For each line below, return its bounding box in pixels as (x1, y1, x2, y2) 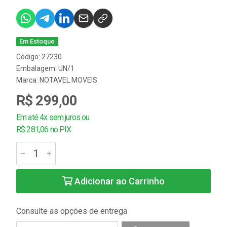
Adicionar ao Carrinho (72, 176, 165, 186)
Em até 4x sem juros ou (16, 112, 90, 122)
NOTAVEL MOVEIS (40, 76, 97, 84)
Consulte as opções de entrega (16, 206, 127, 216)
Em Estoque (19, 37, 55, 45)
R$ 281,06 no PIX (16, 125, 71, 134)
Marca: (16, 76, 40, 84)
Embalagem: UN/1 (16, 64, 74, 72)
